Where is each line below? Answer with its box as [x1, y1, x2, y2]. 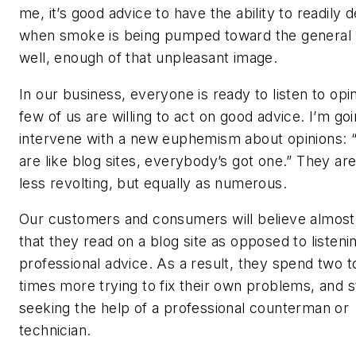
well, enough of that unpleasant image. [19, 49, 278, 67]
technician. [19, 322, 91, 339]
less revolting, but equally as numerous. [19, 174, 287, 192]
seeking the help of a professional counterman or [19, 300, 350, 317]
